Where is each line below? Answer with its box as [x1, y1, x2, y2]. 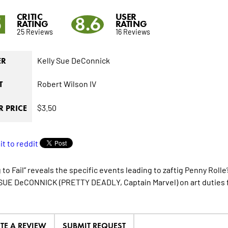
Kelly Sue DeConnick [37, 55, 110, 66]
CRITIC [16, 11, 43, 23]
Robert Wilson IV [37, 78, 96, 89]
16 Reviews [115, 26, 150, 37]
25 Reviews [16, 26, 53, 37]
